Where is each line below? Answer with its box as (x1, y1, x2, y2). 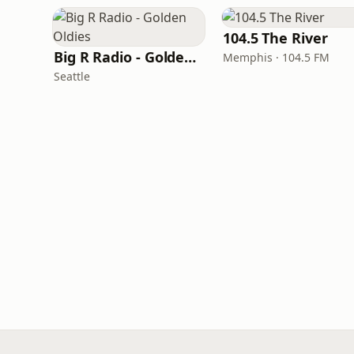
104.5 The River (223, 28, 328, 47)
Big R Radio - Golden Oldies (184, 47, 197, 66)
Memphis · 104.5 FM (223, 50, 330, 65)
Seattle (54, 69, 90, 84)
